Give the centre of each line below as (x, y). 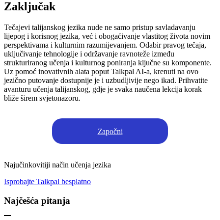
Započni (110, 131)
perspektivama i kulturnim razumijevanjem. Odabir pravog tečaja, (105, 45)
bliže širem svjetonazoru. (42, 98)
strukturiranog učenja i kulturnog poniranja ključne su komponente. (108, 62)
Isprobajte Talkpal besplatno (47, 181)
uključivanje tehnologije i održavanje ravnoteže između (89, 54)
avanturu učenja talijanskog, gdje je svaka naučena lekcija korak (103, 89)
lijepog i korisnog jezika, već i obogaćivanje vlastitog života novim (107, 36)
